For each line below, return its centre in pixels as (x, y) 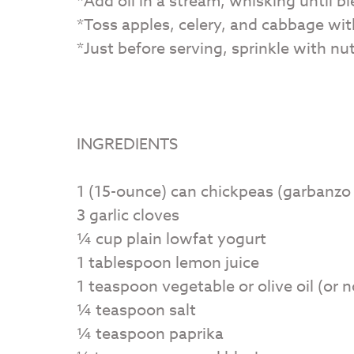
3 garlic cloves (128, 215)
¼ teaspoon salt (136, 310)
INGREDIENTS (127, 144)
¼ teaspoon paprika (150, 333)
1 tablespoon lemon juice (168, 262)
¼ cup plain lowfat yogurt (171, 239)
